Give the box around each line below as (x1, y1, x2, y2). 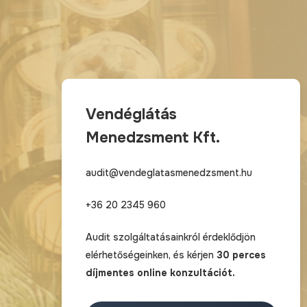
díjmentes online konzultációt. (86, 267, 236, 279)
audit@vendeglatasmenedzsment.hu (86, 167, 253, 179)
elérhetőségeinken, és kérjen (86, 249, 217, 261)
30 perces (217, 249, 267, 261)
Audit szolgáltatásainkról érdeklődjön (86, 231, 256, 243)
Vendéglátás (86, 105, 177, 124)
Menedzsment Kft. (86, 128, 221, 147)
